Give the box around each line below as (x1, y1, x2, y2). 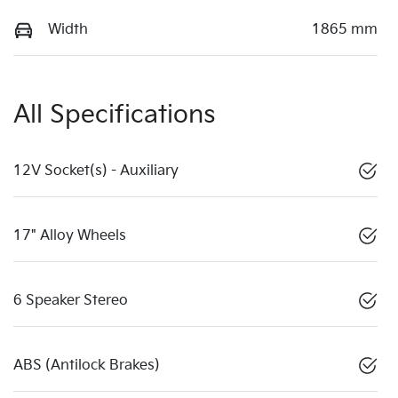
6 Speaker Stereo (13, 291, 128, 309)
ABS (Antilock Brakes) (13, 356, 160, 374)
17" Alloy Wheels (13, 227, 126, 244)
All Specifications (13, 99, 216, 130)
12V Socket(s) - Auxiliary (13, 162, 179, 179)
